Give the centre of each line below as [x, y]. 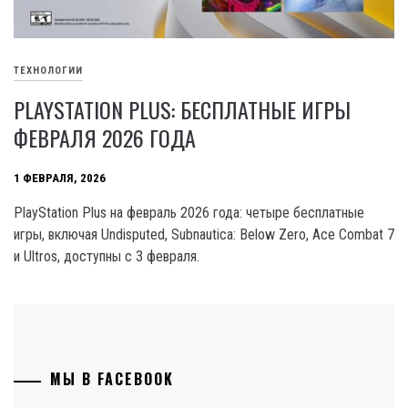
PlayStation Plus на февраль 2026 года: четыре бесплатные [189, 213]
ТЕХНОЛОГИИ [48, 71]
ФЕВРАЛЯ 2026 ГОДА [105, 138]
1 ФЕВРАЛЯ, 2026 [60, 178]
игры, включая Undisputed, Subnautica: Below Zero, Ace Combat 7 [204, 235]
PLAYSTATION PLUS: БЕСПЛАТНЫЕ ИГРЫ [182, 110]
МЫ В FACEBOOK [112, 379]
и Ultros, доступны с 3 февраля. [107, 257]
